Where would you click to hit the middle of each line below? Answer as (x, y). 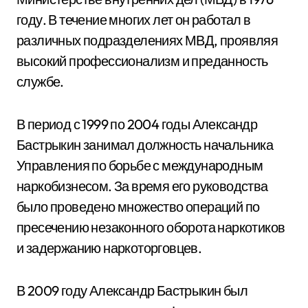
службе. (40, 81)
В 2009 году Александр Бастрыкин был (132, 290)
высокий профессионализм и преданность (142, 61)
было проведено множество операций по (138, 207)
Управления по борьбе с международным (140, 165)
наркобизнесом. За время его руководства (142, 186)
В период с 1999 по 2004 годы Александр (137, 124)
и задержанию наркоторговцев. (109, 248)
